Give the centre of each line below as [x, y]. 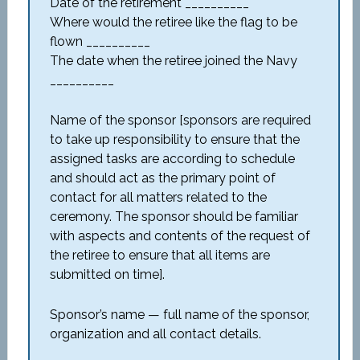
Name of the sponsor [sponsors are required [180, 120]
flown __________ [100, 41]
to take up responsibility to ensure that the [174, 139]
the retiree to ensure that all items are [160, 255]
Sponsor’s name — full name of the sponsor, [179, 315]
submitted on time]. [107, 274]
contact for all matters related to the [158, 197]
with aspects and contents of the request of [180, 236]
